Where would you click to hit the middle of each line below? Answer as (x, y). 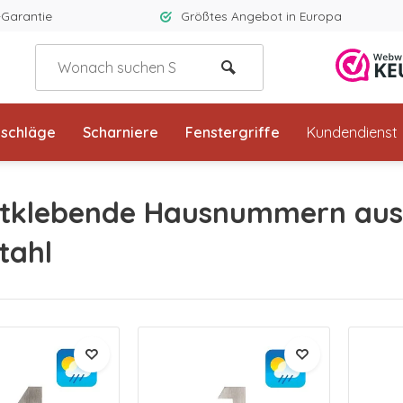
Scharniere (121, 132)
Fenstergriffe (233, 132)
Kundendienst (352, 132)
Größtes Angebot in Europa (261, 16)
